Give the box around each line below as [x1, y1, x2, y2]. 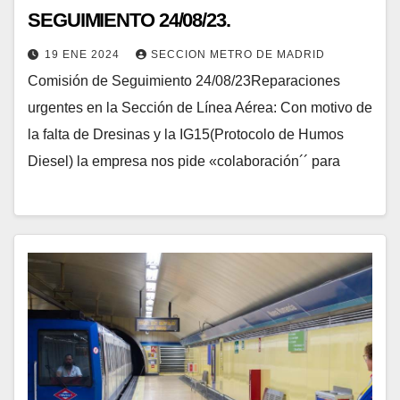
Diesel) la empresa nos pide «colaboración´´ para [28, 153, 340, 169]
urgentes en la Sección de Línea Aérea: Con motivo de [28, 99, 372, 115]
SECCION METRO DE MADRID [151, 47, 325, 61]
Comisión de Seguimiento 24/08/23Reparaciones [28, 72, 340, 88]
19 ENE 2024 [45, 47, 123, 61]
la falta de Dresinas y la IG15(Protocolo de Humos [28, 126, 344, 142]
